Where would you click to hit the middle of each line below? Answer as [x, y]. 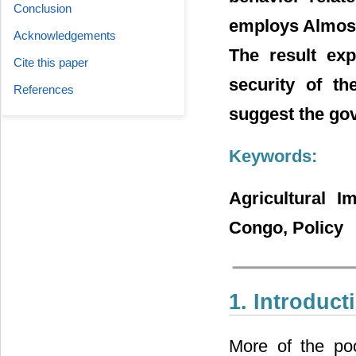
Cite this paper [51, 62]
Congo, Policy [286, 228]
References [44, 89]
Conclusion [43, 8]
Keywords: [273, 157]
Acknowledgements [65, 35]
